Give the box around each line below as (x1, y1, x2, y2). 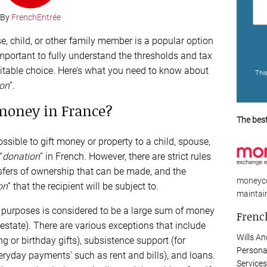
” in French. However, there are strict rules (39, 150, 211, 162)
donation (2, 150, 40, 162)
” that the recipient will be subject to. (7, 180, 159, 192)
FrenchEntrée (11, 12, 61, 22)
